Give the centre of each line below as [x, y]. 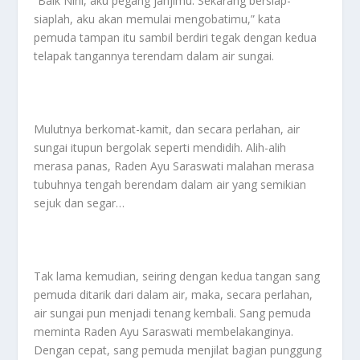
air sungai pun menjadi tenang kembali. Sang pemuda [173, 313]
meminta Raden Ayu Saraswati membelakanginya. [164, 331]
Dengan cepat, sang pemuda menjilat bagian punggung [178, 350]
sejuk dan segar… [80, 202]
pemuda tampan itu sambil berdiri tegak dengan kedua [176, 38]
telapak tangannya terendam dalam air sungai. [154, 56]
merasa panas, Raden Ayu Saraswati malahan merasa [174, 166]
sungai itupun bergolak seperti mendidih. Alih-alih [160, 147]
